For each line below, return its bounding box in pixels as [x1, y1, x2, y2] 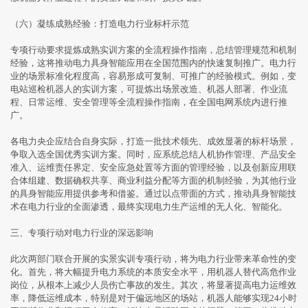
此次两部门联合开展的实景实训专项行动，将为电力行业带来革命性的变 [10, 254, 296, 265]
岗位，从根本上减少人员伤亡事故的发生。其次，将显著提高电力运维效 [10, 280, 296, 291]
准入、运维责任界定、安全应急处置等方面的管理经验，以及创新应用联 [10, 162, 296, 173]
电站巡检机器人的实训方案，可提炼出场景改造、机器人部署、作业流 [10, 84, 287, 95]
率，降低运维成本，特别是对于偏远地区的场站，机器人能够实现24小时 [10, 293, 297, 304]
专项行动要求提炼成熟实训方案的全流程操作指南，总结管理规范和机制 [10, 45, 296, 56]
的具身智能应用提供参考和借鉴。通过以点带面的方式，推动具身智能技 [10, 188, 296, 199]
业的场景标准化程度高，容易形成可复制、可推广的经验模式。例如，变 [10, 71, 296, 82]
